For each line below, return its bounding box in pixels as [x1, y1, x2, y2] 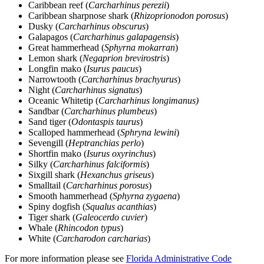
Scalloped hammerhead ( [28, 127, 120, 137]
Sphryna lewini [120, 127, 176, 137]
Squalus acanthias [85, 201, 153, 212]
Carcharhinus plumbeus [64, 105, 154, 116]
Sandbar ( [28, 105, 64, 116]
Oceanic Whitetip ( [28, 95, 98, 105]
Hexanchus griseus [80, 169, 151, 180]
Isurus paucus [87, 63, 138, 74]
